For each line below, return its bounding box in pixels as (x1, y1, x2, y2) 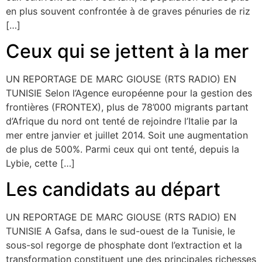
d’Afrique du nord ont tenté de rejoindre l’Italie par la (6, 115, 237, 127)
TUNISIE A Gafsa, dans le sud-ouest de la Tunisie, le (6, 225, 235, 237)
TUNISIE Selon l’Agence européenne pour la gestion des (6, 87, 252, 99)
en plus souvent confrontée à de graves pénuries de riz (6, 5, 250, 17)
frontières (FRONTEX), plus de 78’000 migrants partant (6, 101, 249, 113)
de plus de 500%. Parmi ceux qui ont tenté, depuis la (6, 143, 239, 156)
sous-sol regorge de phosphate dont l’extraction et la (6, 239, 242, 251)
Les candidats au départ (6, 178, 220, 201)
